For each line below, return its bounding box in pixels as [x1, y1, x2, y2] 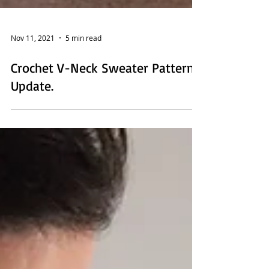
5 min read [65, 47, 101, 57]
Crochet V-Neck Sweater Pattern [11, 74, 194, 90]
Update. [11, 92, 53, 108]
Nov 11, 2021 [11, 47, 55, 57]
